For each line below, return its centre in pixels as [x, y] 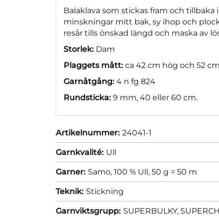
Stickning [105, 191]
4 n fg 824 [135, 81]
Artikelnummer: [88, 132]
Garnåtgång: [89, 81]
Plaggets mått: [93, 65]
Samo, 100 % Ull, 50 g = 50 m [142, 172]
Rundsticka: [87, 97]
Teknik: [70, 191]
